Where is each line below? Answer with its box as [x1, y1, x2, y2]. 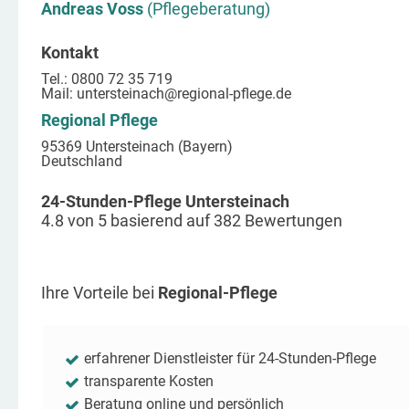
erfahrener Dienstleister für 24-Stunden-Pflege [84, 350, 376, 367]
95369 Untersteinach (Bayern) [41, 138, 233, 155]
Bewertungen [241, 211, 342, 230]
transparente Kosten [84, 372, 214, 390]
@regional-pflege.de [164, 85, 291, 102]
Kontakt [41, 43, 99, 62]
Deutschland [41, 152, 122, 170]
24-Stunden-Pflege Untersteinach [41, 192, 289, 211]
